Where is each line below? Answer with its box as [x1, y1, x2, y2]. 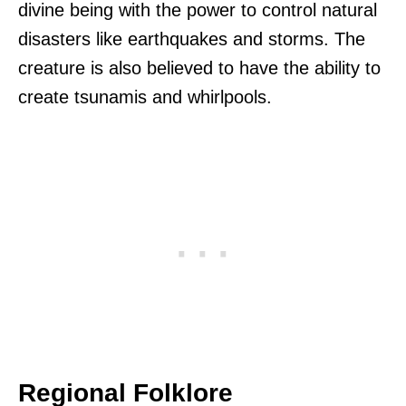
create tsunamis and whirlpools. [18, 87, 272, 108]
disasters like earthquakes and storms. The [18, 29, 365, 50]
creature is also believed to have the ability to [18, 58, 381, 79]
